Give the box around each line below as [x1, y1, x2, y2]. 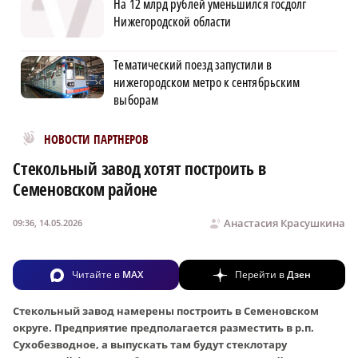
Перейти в [235, 267, 287, 281]
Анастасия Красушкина [224, 215, 345, 230]
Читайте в [71, 267, 122, 281]
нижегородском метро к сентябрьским [113, 73, 300, 91]
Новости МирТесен [21, 126, 132, 143]
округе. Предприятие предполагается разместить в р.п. [13, 320, 314, 335]
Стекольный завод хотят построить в [13, 157, 266, 180]
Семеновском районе [13, 177, 158, 201]
